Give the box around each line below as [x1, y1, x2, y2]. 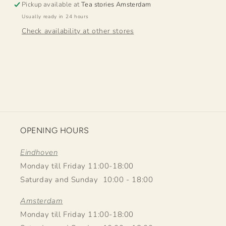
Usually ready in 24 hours [22, 13, 89, 20]
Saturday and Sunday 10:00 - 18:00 [20, 174, 153, 185]
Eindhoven [20, 147, 58, 157]
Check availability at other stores [22, 26, 134, 36]
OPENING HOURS [20, 125, 89, 135]
